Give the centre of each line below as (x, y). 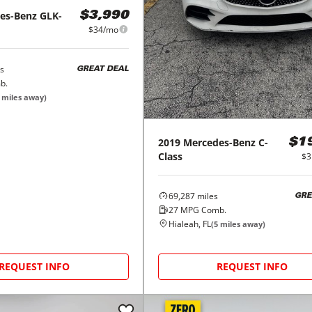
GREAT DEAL (102, 70)
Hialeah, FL (189, 224)
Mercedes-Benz (219, 142)
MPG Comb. (202, 210)
